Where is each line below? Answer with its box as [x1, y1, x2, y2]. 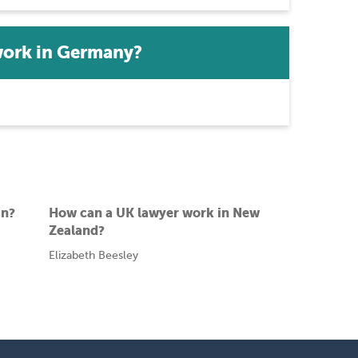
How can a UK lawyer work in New [48, 205, 260, 221]
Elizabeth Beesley [48, 249, 138, 261]
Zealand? [48, 223, 105, 238]
